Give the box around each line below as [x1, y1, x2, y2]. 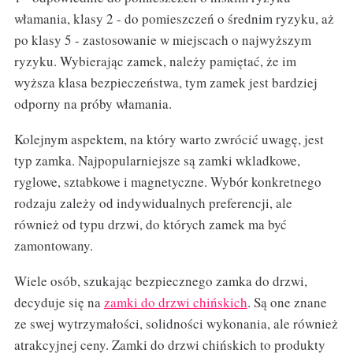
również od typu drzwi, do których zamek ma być [13, 215, 287, 234]
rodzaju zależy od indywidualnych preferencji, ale [13, 194, 292, 213]
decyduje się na [13, 293, 104, 312]
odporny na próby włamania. [13, 95, 172, 113]
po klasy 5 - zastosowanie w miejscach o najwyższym [13, 31, 311, 50]
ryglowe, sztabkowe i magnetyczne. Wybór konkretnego [13, 173, 321, 191]
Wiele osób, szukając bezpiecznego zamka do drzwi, [13, 272, 307, 291]
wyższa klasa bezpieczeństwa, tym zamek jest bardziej [13, 73, 318, 92]
